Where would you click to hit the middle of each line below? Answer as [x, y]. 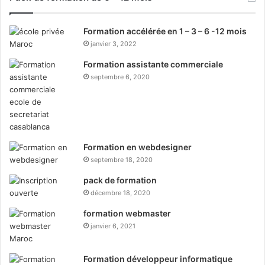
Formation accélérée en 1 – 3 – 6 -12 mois [165, 31]
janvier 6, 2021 [113, 226]
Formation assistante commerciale [153, 64]
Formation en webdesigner [138, 147]
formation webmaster [127, 214]
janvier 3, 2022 [114, 44]
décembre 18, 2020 [120, 193]
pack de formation [120, 180]
